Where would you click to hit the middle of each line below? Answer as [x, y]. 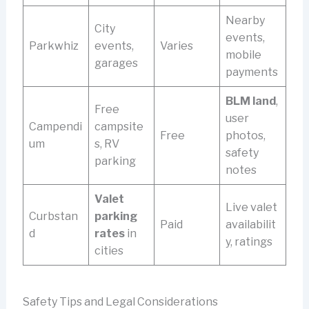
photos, [245, 136]
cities [109, 251]
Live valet [251, 208]
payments [251, 72]
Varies [176, 46]
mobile [243, 55]
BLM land [250, 101]
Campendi [55, 127]
